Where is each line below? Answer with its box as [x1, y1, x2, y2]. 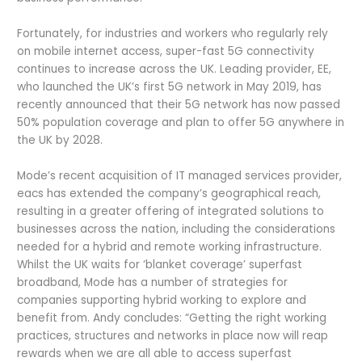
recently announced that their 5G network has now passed [17, 97, 341, 113]
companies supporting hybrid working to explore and [17, 293, 307, 309]
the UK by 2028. [17, 133, 107, 149]
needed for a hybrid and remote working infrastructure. [17, 239, 329, 255]
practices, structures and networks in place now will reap [17, 328, 329, 344]
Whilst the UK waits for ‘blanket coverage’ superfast [17, 257, 303, 273]
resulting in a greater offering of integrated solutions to [17, 204, 325, 220]
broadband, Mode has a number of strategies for [17, 275, 288, 291]
